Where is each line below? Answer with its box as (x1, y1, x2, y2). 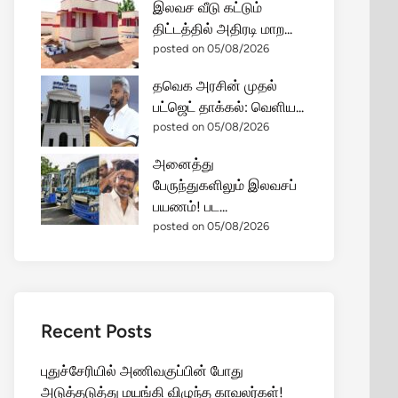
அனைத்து (153, 155, 214, 172)
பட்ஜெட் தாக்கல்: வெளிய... (153, 99, 304, 115)
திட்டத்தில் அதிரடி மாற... (153, 20, 292, 37)
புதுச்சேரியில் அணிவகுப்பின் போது (41, 362, 243, 379)
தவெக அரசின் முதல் (153, 77, 277, 94)
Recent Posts (41, 320, 152, 342)
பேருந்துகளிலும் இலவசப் (153, 177, 297, 194)
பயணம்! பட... (153, 198, 227, 215)
